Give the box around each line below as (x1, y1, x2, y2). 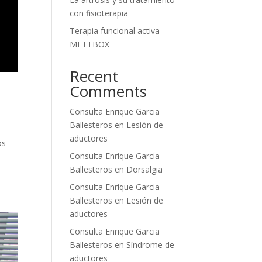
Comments (70, 81, 147, 102)
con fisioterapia (70, 8, 129, 19)
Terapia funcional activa (70, 25, 160, 36)
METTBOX (70, 39, 110, 50)
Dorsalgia (126, 164, 163, 175)
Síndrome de (126, 239, 175, 250)
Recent (70, 65, 119, 87)
